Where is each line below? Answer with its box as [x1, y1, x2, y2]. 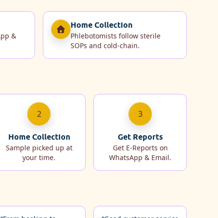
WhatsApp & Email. [109, 152, 171, 162]
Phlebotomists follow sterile [71, 31, 161, 40]
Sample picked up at [5, 143, 73, 152]
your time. [22, 152, 55, 162]
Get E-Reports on [112, 143, 168, 152]
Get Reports [117, 132, 163, 142]
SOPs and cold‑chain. [71, 40, 140, 50]
